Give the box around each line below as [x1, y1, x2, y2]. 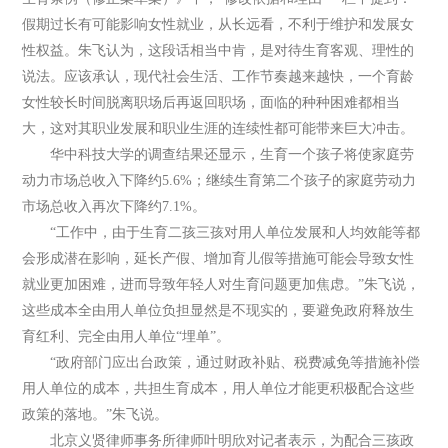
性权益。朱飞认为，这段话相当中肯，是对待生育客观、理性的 [22, 43, 415, 58]
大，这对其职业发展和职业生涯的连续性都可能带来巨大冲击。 [22, 121, 415, 136]
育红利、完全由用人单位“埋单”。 [22, 329, 231, 344]
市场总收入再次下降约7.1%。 [22, 199, 207, 214]
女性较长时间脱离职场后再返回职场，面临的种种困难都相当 [22, 95, 401, 110]
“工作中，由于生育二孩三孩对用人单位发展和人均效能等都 [22, 225, 421, 240]
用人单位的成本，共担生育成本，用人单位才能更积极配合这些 [22, 381, 415, 396]
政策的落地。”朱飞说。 [22, 407, 169, 422]
